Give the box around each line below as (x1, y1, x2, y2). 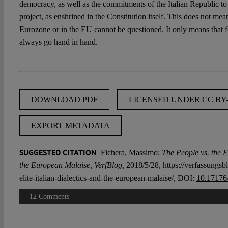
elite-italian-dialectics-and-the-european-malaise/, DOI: (19, 174, 196, 183)
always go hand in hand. (19, 38, 98, 47)
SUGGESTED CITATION (19, 147, 99, 158)
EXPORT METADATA (31, 121, 110, 130)
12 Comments (29, 193, 69, 201)
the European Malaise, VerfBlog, (19, 161, 124, 170)
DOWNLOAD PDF (31, 95, 98, 104)
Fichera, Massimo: (98, 148, 160, 157)
